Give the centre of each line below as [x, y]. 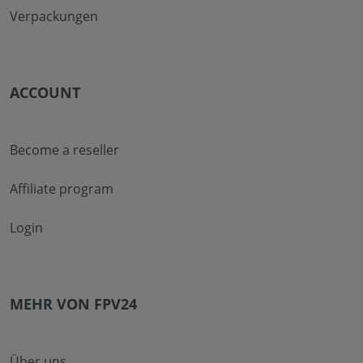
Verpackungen [54, 16]
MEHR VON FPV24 [73, 303]
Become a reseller [64, 149]
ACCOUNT [45, 92]
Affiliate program [62, 188]
